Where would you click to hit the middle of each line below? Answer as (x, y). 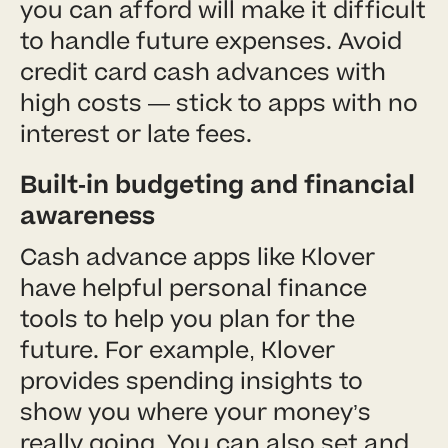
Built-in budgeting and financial (217, 185)
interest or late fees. (136, 134)
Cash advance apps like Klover (197, 257)
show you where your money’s (195, 412)
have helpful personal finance (193, 288)
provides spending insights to (191, 381)
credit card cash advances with (203, 72)
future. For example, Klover (177, 350)
